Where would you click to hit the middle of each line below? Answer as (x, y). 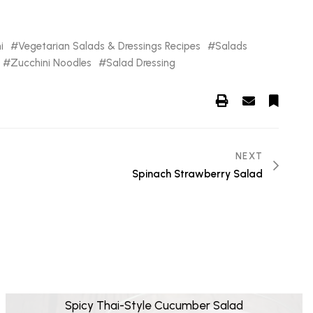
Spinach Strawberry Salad (198, 174)
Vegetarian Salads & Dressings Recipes (109, 46)
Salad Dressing (140, 63)
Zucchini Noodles (51, 63)
